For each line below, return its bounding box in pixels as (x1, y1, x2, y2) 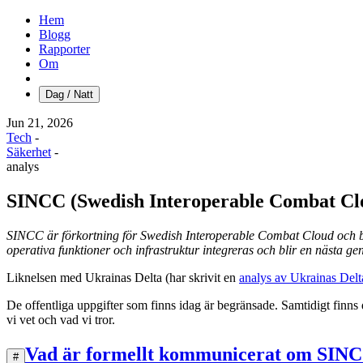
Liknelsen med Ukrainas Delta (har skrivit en (6, 270, 239, 284)
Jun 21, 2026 (6, 116, 73, 130)
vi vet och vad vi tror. (6, 312, 115, 327)
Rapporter (39, 42, 90, 56)
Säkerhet (6, 145, 51, 159)
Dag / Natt (45, 88, 93, 100)
